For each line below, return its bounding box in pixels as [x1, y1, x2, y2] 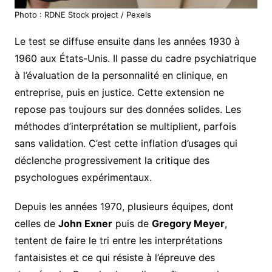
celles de [14, 217, 58, 230]
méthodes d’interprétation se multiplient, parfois [14, 120, 236, 133]
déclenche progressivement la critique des [14, 154, 209, 167]
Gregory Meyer [151, 217, 225, 230]
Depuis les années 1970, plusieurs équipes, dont [14, 200, 234, 213]
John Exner [58, 217, 112, 230]
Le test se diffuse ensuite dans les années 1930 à [14, 35, 240, 48]
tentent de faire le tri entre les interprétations [14, 234, 222, 247]
